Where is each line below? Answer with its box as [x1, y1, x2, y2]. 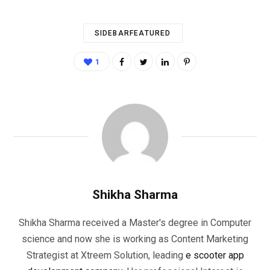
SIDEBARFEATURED [94, 28, 171, 37]
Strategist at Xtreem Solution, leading [26, 249, 186, 261]
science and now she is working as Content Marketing [22, 233, 248, 245]
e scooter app [185, 249, 244, 261]
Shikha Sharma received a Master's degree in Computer [19, 216, 251, 228]
